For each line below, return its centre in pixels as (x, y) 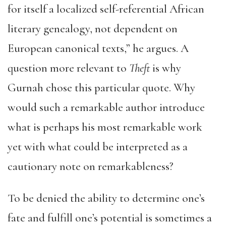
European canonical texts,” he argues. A (98, 49)
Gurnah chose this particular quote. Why (101, 88)
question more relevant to (68, 68)
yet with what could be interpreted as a (98, 147)
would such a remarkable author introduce (106, 108)
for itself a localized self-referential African (106, 9)
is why (165, 68)
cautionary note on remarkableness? (91, 167)
